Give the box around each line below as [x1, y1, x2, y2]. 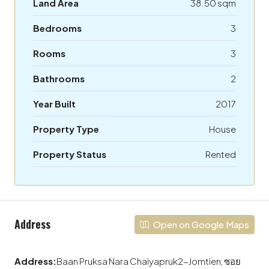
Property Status [33, 148, 106, 160]
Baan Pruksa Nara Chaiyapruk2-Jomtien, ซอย [56, 255, 241, 267]
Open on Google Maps [151, 218, 249, 230]
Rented [205, 148, 236, 160]
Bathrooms [33, 72, 85, 84]
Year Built [33, 97, 76, 109]
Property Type [33, 122, 99, 134]
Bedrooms [33, 22, 82, 34]
